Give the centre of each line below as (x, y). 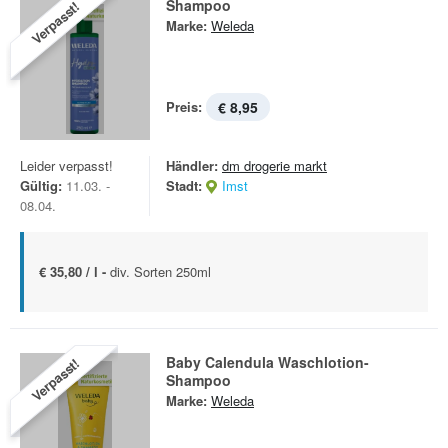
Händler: (192, 165)
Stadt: (184, 185)
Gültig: (41, 185)
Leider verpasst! (66, 165)
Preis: (184, 106)
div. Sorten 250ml (160, 271)
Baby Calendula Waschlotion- (267, 362)
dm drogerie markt (274, 165)
